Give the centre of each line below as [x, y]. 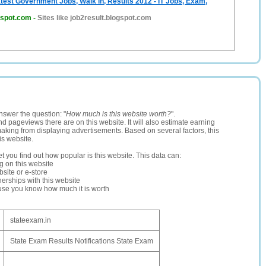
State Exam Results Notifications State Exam [82, 241]
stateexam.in [31, 220]
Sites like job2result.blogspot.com [94, 18]
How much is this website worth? [118, 114]
